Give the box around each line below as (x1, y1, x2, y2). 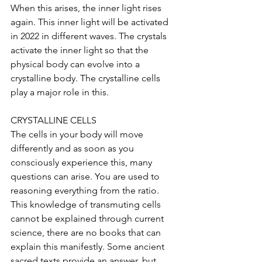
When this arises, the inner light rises (11, 2, 164, 13)
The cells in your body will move (11, 128, 146, 140)
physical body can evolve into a (11, 58, 142, 70)
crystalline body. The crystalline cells (11, 72, 163, 84)
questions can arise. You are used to (11, 170, 162, 182)
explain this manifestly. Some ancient (11, 240, 167, 252)
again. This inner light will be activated (11, 16, 171, 27)
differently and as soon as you (11, 142, 136, 154)
